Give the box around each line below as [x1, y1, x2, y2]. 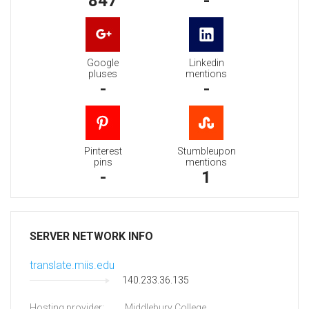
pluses [88, 68, 117, 80]
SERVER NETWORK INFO [30, 230, 153, 243]
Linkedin [188, 57, 224, 69]
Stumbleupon [177, 146, 236, 157]
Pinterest [83, 146, 122, 157]
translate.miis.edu [30, 259, 114, 272]
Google [87, 57, 119, 69]
